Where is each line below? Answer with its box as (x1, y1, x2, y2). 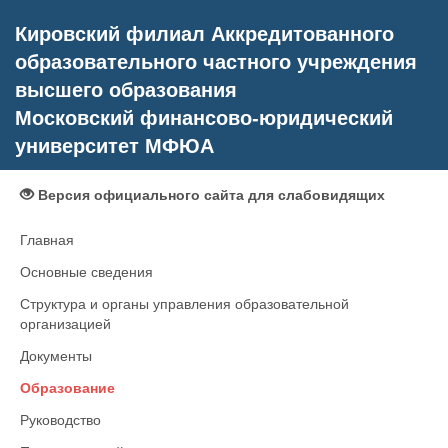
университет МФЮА (15, 135, 214, 157)
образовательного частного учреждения (15, 51, 417, 73)
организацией (20, 316, 111, 332)
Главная (20, 232, 74, 248)
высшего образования (15, 79, 237, 101)
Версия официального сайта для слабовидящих (34, 187, 385, 203)
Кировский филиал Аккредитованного (15, 23, 394, 45)
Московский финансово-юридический (15, 107, 393, 129)
